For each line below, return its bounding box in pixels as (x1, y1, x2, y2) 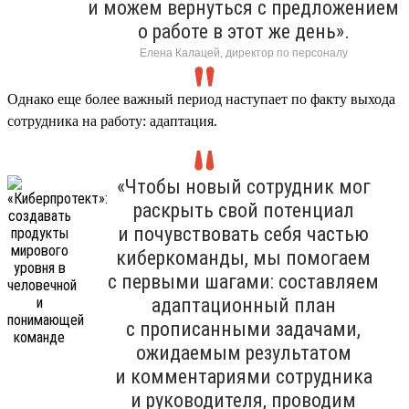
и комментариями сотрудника (114, 364, 372, 388)
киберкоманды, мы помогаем (116, 246, 371, 269)
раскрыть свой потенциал (132, 198, 354, 222)
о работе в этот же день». (137, 19, 350, 43)
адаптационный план (151, 293, 336, 317)
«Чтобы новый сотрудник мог (116, 174, 371, 198)
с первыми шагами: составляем (108, 269, 379, 293)
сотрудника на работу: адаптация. (7, 112, 217, 129)
